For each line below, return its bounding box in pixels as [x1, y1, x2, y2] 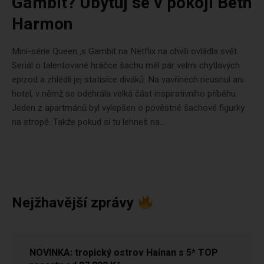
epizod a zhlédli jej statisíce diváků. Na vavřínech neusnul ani [12, 73, 244, 87]
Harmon [12, 12, 72, 37]
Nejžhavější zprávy [12, 193, 137, 214]
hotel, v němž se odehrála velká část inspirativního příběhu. [12, 87, 237, 101]
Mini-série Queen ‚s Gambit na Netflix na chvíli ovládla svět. [12, 45, 239, 58]
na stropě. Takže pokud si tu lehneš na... [12, 115, 165, 129]
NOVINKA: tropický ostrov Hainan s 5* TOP [29, 246, 218, 260]
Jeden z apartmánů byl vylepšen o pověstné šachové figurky [12, 101, 245, 115]
